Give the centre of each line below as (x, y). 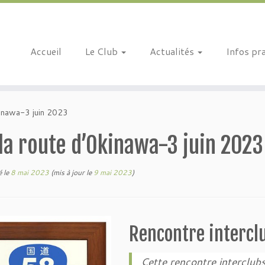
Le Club (102, 51)
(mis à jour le (71, 172)
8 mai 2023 (30, 172)
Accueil (46, 51)
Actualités (173, 51)
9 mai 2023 (113, 172)
